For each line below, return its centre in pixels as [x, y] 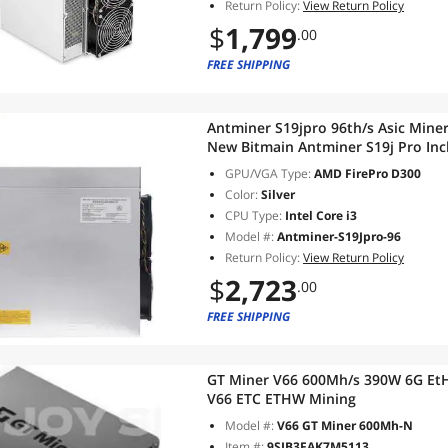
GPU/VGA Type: [268, 173]
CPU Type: [253, 215]
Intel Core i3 [319, 215]
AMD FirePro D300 [366, 173]
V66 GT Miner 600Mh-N [345, 425]
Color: [241, 194]
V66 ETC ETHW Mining [281, 398]
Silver [276, 194]
